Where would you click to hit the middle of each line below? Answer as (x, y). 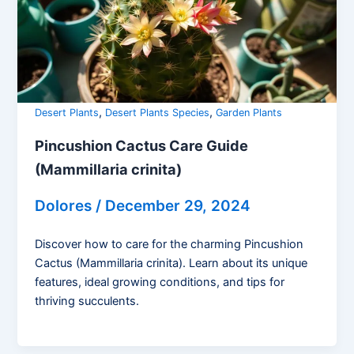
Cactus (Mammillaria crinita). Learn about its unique (171, 264)
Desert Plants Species (158, 113)
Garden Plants (249, 113)
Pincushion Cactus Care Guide (142, 146)
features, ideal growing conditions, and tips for (160, 282)
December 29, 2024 (178, 205)
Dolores (66, 205)
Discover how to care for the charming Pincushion (169, 245)
